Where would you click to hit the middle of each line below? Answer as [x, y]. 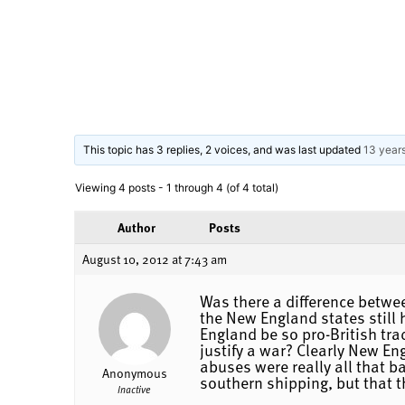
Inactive [134, 389]
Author [137, 227]
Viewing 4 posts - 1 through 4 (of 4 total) [177, 187]
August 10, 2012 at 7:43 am [155, 259]
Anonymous [134, 372]
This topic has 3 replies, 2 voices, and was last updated [224, 149]
